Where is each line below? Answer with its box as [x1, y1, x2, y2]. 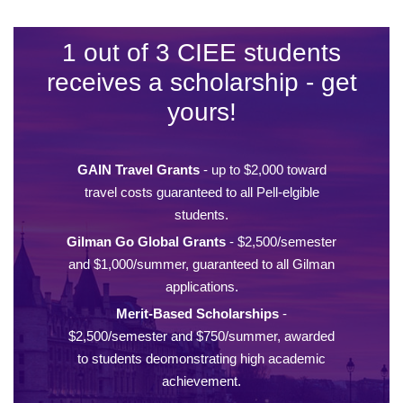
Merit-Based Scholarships [116, 306, 279, 322]
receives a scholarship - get [46, 68, 357, 97]
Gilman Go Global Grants [67, 234, 226, 250]
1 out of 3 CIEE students [62, 39, 341, 67]
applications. [165, 279, 238, 295]
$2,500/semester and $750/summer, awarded [68, 328, 335, 345]
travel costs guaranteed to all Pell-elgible [84, 184, 319, 201]
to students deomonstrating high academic [77, 351, 326, 367]
